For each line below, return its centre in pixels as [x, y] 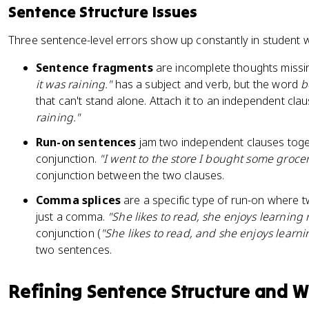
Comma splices [78, 200]
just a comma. [72, 217]
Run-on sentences [86, 142]
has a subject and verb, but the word [207, 84]
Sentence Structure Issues [103, 12]
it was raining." [74, 84]
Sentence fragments [94, 68]
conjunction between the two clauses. [130, 175]
